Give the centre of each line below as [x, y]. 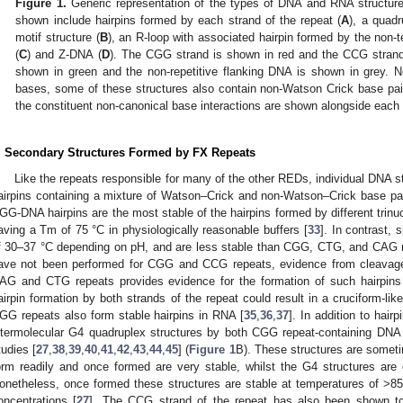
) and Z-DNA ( [64, 55]
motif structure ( [58, 38]
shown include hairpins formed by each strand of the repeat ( [179, 21]
